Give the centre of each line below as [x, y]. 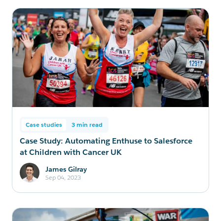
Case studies [44, 125]
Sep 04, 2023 [63, 177]
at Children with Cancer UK [71, 152]
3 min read [87, 125]
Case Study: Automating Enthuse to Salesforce [106, 141]
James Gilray [66, 169]
